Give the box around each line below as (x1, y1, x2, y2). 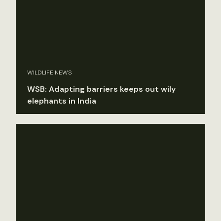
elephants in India (27, 96, 96, 107)
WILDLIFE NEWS (27, 69, 72, 77)
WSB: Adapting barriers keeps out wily (27, 84, 176, 95)
